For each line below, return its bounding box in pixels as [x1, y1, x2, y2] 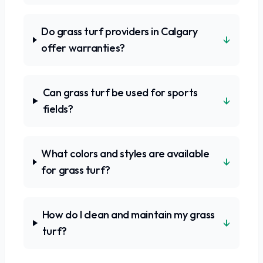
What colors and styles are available [41, 147, 210, 160]
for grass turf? [41, 163, 110, 177]
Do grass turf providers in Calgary [41, 25, 198, 38]
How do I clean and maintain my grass [42, 208, 215, 221]
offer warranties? [41, 41, 125, 55]
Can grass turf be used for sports [42, 86, 198, 99]
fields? [42, 102, 73, 116]
